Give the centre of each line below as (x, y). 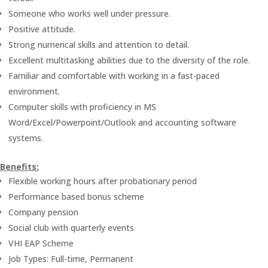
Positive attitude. (42, 29)
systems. (26, 138)
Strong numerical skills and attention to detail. (99, 45)
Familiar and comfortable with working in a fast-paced (114, 76)
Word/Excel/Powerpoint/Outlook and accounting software (122, 122)
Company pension (43, 212)
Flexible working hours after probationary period (103, 181)
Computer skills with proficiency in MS (82, 107)
